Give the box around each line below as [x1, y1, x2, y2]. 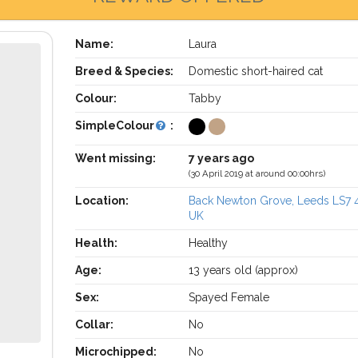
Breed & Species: [74, 65, 173, 78]
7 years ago [189, 152, 255, 165]
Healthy [189, 237, 229, 249]
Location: [74, 194, 129, 207]
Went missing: [74, 152, 156, 165]
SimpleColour [74, 119, 154, 132]
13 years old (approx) [189, 264, 299, 276]
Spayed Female [189, 291, 270, 304]
